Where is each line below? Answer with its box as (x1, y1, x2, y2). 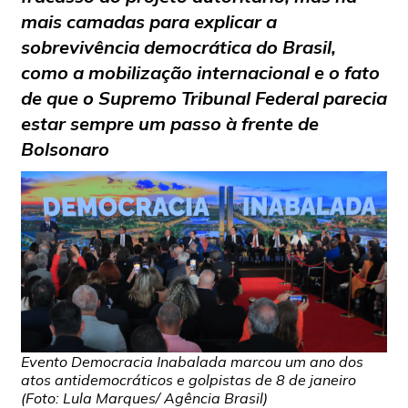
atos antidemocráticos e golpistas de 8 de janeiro (20, 370, 356, 389)
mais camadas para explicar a (20, 10, 277, 34)
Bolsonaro (20, 138, 109, 161)
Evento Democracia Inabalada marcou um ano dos (20, 352, 363, 371)
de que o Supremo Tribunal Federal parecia (20, 87, 387, 110)
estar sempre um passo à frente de (20, 112, 319, 136)
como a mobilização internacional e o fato (20, 61, 380, 85)
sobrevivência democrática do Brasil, (20, 36, 336, 59)
